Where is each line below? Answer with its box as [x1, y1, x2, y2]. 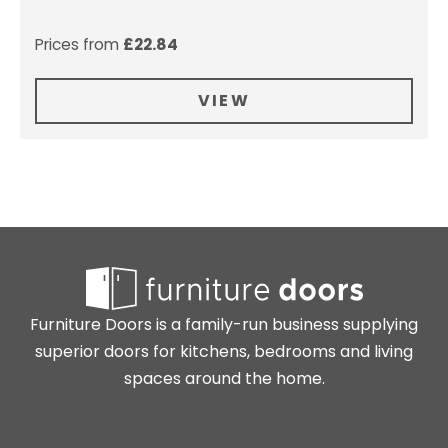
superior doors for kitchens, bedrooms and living [35, 339, 413, 363]
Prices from [35, 33, 123, 55]
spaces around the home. [123, 366, 325, 390]
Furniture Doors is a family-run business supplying [30, 312, 418, 336]
